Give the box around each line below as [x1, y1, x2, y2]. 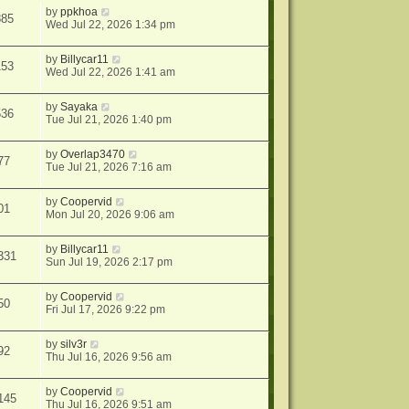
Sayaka [60, 100, 99, 114]
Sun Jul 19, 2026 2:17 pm [46, 256, 173, 269]
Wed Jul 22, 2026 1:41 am [46, 66, 176, 79]
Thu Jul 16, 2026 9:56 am [46, 351, 173, 364]
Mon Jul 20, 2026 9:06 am [46, 208, 175, 222]
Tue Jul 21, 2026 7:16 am [46, 161, 173, 174]
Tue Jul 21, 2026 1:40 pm [46, 113, 173, 127]
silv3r [60, 338, 88, 351]
